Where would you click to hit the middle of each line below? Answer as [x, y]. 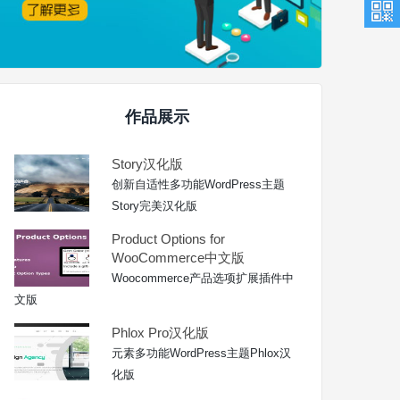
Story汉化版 [148, 163]
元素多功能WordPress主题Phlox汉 [202, 353]
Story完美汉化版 [155, 205]
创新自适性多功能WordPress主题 [199, 184]
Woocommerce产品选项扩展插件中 [203, 278]
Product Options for [169, 238]
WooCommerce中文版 [179, 257]
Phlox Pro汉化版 [161, 332]
